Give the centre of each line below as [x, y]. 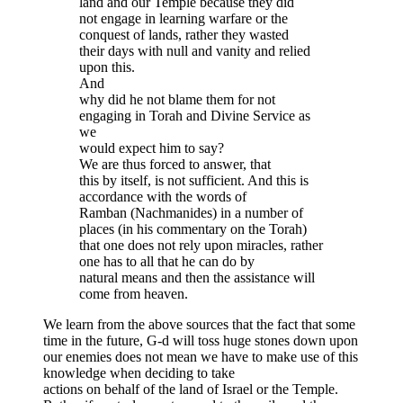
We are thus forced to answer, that [175, 165]
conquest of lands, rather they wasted [184, 35]
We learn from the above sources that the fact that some [199, 325]
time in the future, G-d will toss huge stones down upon [201, 341]
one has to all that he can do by [167, 262]
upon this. [107, 67]
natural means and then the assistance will [197, 278]
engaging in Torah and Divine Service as [195, 116]
